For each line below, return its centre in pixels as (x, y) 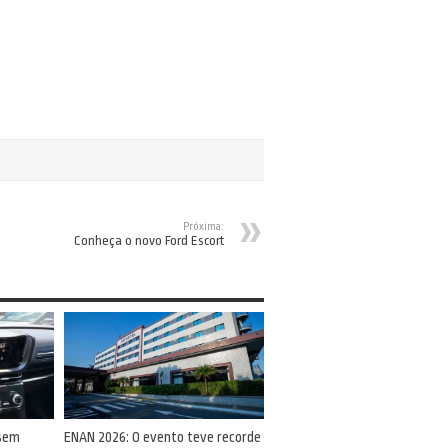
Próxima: (203, 227)
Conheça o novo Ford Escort (149, 240)
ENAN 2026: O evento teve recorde (162, 437)
